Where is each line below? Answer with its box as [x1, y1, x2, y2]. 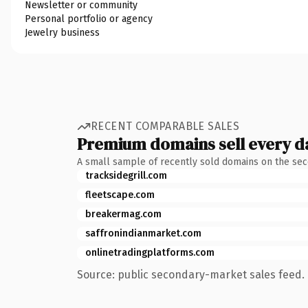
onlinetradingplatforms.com [85, 246, 214, 258]
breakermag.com [85, 208, 162, 220]
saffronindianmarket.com [85, 227, 201, 239]
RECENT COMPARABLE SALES [91, 120, 240, 133]
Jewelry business [25, 26, 100, 38]
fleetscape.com [85, 188, 155, 201]
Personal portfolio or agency [25, 12, 153, 25]
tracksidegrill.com [85, 169, 167, 181]
